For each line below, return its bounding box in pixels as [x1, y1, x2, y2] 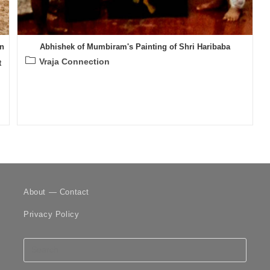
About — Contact [23, 187, 89, 196]
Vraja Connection [39, 57, 110, 67]
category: [24, 68, 60, 78]
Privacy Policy [23, 209, 80, 219]
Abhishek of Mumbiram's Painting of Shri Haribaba [39, 42, 230, 52]
